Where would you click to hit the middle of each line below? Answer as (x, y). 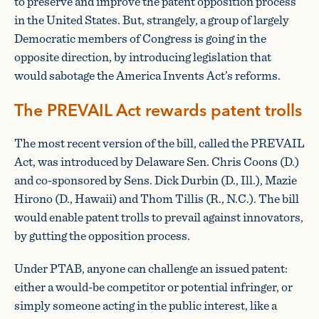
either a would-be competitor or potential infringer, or (153, 287)
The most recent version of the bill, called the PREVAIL (159, 143)
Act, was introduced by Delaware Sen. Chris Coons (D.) (157, 162)
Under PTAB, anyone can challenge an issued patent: (151, 268)
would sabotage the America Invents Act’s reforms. (147, 75)
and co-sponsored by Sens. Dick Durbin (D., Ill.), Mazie (156, 180)
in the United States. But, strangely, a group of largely (152, 20)
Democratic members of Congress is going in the (140, 38)
